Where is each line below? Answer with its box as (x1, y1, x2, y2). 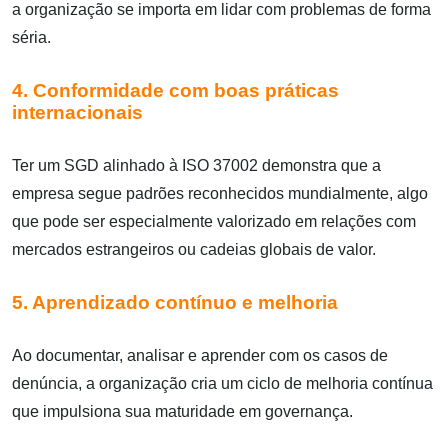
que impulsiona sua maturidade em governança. (12, 403, 353, 421)
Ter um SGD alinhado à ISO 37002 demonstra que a (12, 157, 381, 174)
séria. (12, 28, 51, 46)
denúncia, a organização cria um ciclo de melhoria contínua (12, 375, 433, 393)
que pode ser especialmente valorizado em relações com (12, 213, 416, 230)
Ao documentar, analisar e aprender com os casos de (12, 347, 388, 365)
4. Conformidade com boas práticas (12, 79, 339, 101)
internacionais (12, 101, 143, 123)
